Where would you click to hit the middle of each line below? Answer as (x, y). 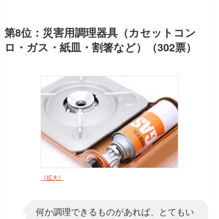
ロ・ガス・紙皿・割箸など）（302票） (100, 47)
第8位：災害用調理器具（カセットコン (100, 33)
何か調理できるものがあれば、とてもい (115, 211)
